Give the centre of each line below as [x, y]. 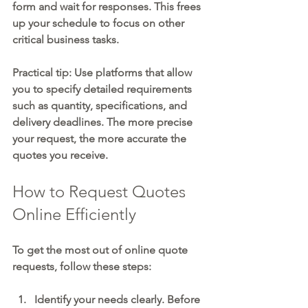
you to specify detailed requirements [103, 89]
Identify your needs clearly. [99, 300]
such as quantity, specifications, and [101, 106]
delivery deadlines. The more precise [104, 122]
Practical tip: [42, 73]
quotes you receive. [60, 155]
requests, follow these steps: [82, 267]
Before [184, 300]
